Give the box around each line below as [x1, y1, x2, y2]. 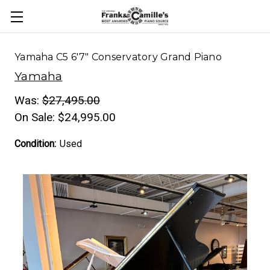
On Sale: [14, 110, 58, 124]
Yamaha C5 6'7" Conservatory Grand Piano [14, 51, 222, 63]
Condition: [14, 138, 56, 149]
